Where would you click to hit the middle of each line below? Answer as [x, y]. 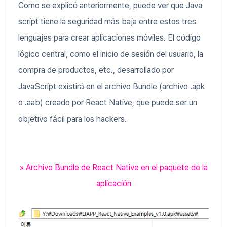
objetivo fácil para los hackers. [72, 119]
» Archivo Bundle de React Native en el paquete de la [113, 167]
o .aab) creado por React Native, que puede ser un [108, 102]
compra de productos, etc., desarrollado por [96, 70]
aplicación [113, 183]
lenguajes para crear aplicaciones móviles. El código [109, 37]
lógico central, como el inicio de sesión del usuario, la [111, 54]
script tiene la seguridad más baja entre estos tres [107, 21]
